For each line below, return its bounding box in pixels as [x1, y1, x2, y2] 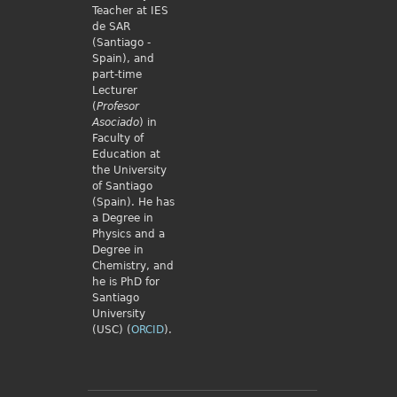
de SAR [91, 20, 130, 33]
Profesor [96, 100, 139, 113]
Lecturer [91, 84, 137, 97]
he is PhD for [91, 276, 160, 288]
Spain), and [91, 52, 154, 65]
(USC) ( [91, 323, 131, 336]
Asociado [91, 116, 139, 128]
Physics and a [91, 228, 165, 240]
